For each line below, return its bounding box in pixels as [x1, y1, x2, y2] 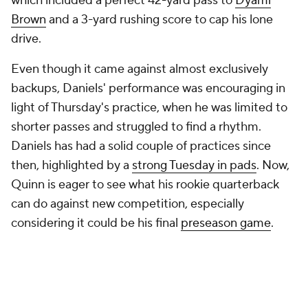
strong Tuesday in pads [132, 157, 256, 173]
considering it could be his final [11, 215, 181, 231]
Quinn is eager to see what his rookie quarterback [11, 177, 279, 192]
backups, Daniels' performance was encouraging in [11, 80, 285, 96]
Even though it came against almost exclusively [11, 61, 268, 77]
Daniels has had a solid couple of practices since [11, 138, 271, 154]
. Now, [256, 157, 289, 173]
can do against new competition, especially [11, 196, 244, 212]
